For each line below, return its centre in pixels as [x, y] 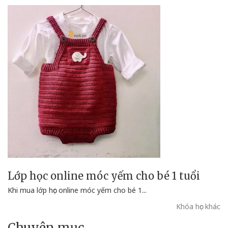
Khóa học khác [198, 206]
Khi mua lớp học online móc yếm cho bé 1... [77, 190]
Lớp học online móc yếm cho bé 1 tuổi [104, 176]
